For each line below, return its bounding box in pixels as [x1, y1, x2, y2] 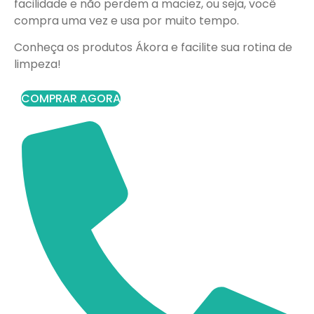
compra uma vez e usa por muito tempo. [14, 12, 239, 29]
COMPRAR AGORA [21, 90, 121, 107]
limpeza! [14, 56, 61, 73]
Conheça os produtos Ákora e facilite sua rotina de [14, 39, 292, 56]
